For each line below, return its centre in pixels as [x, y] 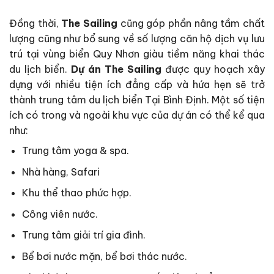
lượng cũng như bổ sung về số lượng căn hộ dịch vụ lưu [137, 39]
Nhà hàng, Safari [61, 172]
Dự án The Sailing [116, 69]
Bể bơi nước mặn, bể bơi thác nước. [104, 257]
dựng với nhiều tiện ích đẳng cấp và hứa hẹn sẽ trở [137, 85]
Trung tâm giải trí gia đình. [83, 235]
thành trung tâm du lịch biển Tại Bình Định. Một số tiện [137, 100]
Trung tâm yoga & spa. [75, 151]
